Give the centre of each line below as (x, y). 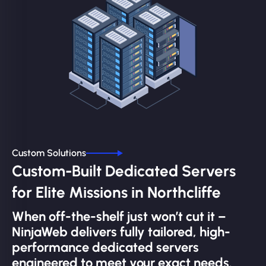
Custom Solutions (49, 153)
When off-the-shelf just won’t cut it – (119, 217)
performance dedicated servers (105, 248)
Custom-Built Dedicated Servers (124, 171)
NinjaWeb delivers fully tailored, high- (121, 232)
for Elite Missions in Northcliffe (116, 193)
